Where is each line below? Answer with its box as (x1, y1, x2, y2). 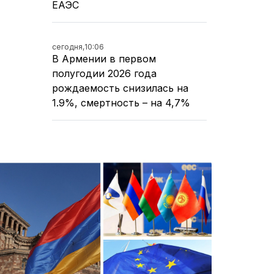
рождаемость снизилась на (52, 81, 188, 94)
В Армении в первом (52, 52, 156, 65)
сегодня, (52, 42, 84, 51)
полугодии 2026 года (52, 67, 157, 80)
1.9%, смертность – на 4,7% (52, 96, 190, 109)
